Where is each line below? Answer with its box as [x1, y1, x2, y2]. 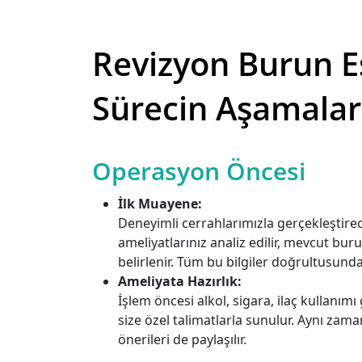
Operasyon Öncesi [92, 154, 305, 187]
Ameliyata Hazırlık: [118, 272, 242, 290]
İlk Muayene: [118, 195, 202, 213]
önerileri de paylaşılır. [118, 330, 246, 348]
